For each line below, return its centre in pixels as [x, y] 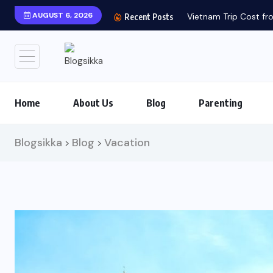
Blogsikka [38, 143]
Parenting [221, 103]
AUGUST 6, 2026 [62, 15]
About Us [93, 103]
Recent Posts [148, 17]
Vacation [127, 143]
